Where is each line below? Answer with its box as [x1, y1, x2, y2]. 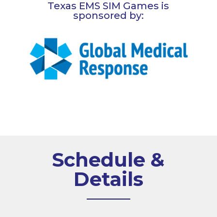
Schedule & [52, 147, 165, 171]
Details [73, 167, 143, 191]
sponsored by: [73, 9, 144, 21]
